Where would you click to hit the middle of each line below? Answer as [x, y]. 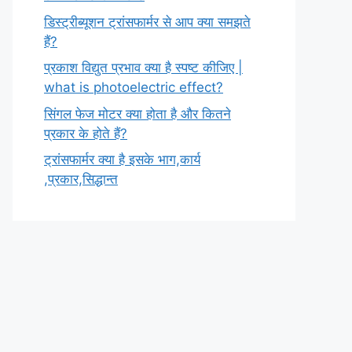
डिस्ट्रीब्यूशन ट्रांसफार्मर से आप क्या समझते [147, 22]
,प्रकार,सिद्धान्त [81, 179]
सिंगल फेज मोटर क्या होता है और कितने [137, 114]
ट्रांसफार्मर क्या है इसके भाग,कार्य [122, 159]
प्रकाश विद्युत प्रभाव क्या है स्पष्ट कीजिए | [143, 68]
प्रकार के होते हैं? [86, 133]
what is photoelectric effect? [134, 87]
